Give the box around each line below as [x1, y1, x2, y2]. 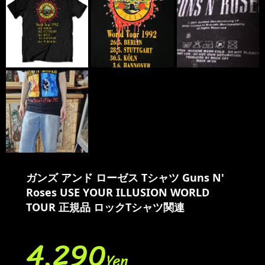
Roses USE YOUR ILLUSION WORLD [26, 185, 209, 199]
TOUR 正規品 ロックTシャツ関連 [26, 199, 185, 214]
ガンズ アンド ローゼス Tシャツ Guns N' [26, 170, 224, 185]
